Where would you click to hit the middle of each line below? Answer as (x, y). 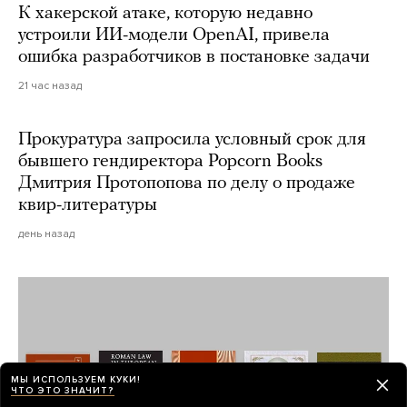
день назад (46, 233)
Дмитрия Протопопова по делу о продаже (187, 183)
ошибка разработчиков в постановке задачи (194, 57)
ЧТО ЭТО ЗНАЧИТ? (63, 390)
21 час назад (50, 85)
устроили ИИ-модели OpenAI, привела (174, 35)
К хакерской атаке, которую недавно (165, 13)
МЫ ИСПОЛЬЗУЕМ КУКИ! (76, 379)
